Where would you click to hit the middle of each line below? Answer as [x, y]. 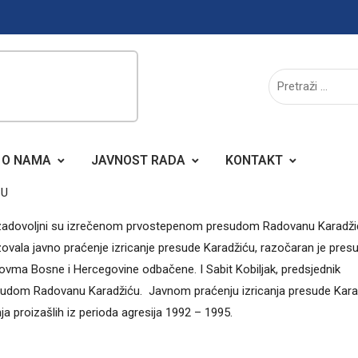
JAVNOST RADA [138, 160]
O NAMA [26, 160]
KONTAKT [254, 160]
